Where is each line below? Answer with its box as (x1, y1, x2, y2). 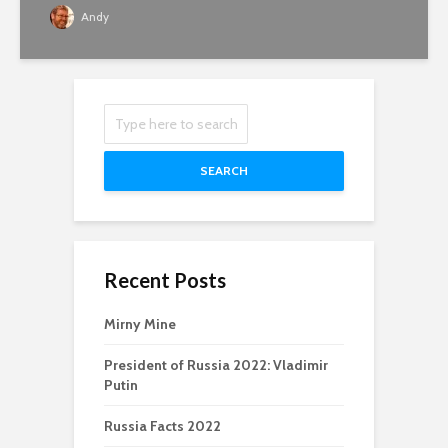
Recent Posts (104, 268, 226, 293)
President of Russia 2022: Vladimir (104, 356, 328, 375)
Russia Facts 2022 (104, 417, 221, 436)
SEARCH (200, 163, 248, 179)
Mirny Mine (104, 315, 176, 334)
